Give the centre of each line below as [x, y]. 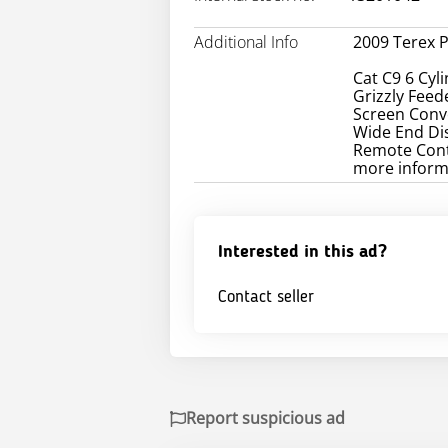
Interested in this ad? [302, 252]
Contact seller [266, 297]
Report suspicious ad [265, 418]
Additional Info [246, 42]
